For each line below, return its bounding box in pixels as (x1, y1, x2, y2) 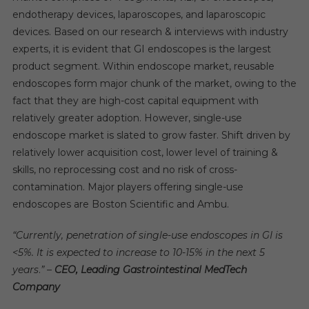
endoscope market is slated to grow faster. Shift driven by (12, 129, 290, 141)
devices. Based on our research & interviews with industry (12, 26, 288, 38)
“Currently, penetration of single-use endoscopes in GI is (12, 229, 283, 241)
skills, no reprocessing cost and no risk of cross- (12, 163, 237, 176)
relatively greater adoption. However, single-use (12, 112, 242, 124)
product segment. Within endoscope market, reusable (12, 60, 275, 72)
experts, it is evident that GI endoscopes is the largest (12, 43, 271, 55)
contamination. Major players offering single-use (12, 181, 243, 193)
